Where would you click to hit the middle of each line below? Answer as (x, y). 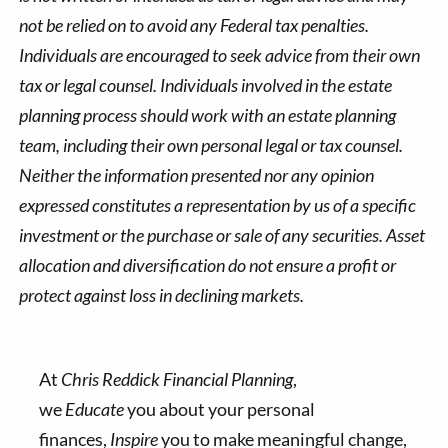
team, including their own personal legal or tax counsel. (211, 144)
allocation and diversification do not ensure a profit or (208, 264)
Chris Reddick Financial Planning (176, 378)
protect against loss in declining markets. (162, 294)
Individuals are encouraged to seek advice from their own (220, 54)
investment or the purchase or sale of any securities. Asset (222, 234)
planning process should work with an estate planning (208, 114)
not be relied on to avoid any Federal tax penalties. (194, 24)
